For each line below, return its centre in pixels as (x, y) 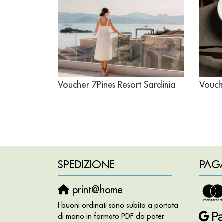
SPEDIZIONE (86, 165)
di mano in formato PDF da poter (111, 216)
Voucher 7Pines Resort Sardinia (117, 84)
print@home (96, 189)
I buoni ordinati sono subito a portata (118, 205)
